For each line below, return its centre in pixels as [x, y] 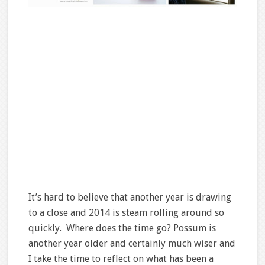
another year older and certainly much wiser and [132, 244]
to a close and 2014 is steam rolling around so [126, 213]
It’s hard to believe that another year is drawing [130, 198]
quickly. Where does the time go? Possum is [122, 228]
